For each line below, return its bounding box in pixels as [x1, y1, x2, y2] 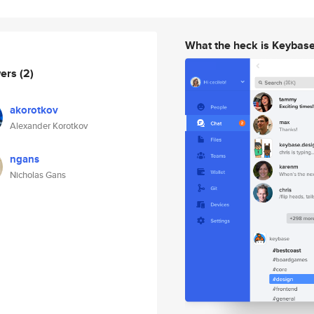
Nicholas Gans [10, 168, 66, 182]
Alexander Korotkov [10, 119, 88, 132]
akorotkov [10, 102, 58, 118]
